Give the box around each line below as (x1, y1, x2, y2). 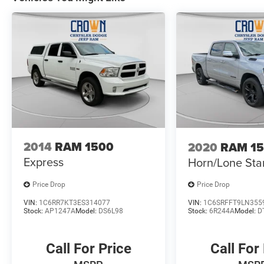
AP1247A (45, 206, 75, 215)
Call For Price (45, 240, 131, 257)
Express (24, 153, 64, 171)
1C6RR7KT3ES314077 (39, 198, 110, 207)
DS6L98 (98, 206, 123, 215)
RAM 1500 (55, 138, 114, 156)
